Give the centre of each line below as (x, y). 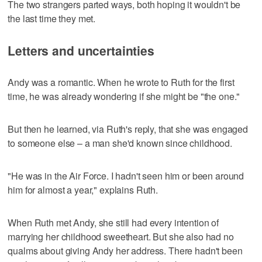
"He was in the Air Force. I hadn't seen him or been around (126, 175)
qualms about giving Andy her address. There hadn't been (125, 250)
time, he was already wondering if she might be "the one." (124, 96)
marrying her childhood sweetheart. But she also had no (121, 236)
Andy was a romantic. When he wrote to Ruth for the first (121, 82)
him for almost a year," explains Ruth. (83, 189)
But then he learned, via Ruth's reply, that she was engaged (128, 129)
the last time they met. (52, 18)
